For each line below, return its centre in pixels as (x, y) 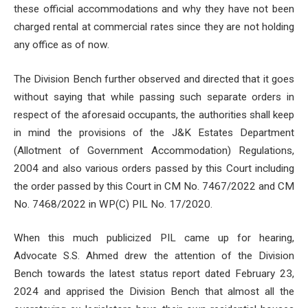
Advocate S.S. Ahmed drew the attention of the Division (154, 256)
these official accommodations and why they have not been (154, 9)
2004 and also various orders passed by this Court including (154, 168)
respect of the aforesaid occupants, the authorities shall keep (154, 114)
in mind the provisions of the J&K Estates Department (154, 132)
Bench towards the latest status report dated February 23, (154, 274)
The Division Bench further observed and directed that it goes (154, 79)
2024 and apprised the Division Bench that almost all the (154, 292)
